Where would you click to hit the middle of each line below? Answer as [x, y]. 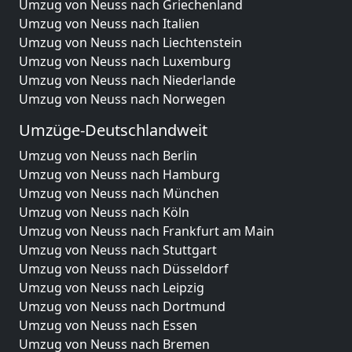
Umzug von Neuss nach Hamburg [119, 174]
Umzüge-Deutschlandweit [113, 130]
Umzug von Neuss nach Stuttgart [118, 250]
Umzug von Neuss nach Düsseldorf [124, 269]
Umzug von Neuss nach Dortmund [122, 306]
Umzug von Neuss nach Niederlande [127, 80]
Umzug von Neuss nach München [119, 193]
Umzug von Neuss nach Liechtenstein [130, 42]
